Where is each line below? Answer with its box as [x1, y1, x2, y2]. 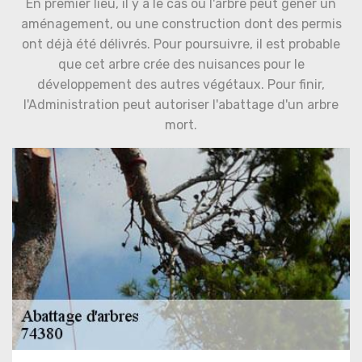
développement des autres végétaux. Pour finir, [37, 77, 325, 92]
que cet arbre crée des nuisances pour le [57, 57, 305, 72]
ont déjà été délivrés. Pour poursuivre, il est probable [22, 36, 340, 52]
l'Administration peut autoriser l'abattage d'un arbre [23, 97, 339, 112]
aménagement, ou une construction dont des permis [20, 16, 342, 32]
